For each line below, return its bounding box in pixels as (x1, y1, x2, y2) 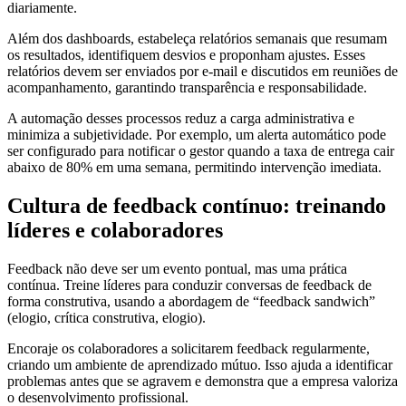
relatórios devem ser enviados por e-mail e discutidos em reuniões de (7, 63, 398, 80)
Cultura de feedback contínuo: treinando (7, 194, 386, 218)
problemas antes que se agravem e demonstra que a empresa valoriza (7, 373, 398, 390)
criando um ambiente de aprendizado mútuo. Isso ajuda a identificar (7, 357, 392, 373)
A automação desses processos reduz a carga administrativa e (7, 111, 354, 127)
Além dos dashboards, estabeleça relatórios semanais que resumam (7, 31, 387, 47)
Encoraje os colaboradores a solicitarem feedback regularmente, (7, 341, 370, 357)
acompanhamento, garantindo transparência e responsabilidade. (7, 80, 367, 96)
